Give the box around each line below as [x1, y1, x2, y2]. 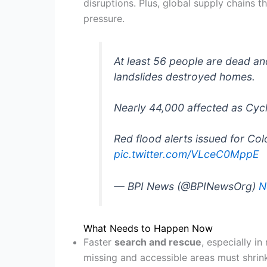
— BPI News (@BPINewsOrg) [114, 180, 259, 193]
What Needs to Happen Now [83, 222, 213, 234]
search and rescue [114, 235, 201, 248]
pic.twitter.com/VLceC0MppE [114, 148, 260, 161]
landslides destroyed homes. [114, 70, 256, 83]
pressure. [83, 12, 125, 24]
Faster [83, 235, 114, 248]
